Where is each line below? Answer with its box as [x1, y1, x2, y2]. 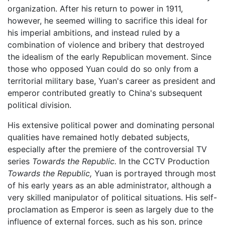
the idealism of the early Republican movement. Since [8, 51, 211, 62]
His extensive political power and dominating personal [8, 120, 214, 130]
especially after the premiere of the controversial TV [8, 144, 207, 154]
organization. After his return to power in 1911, [8, 3, 183, 14]
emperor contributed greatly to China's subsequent [8, 87, 202, 98]
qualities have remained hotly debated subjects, [8, 132, 189, 142]
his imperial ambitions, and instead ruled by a [8, 27, 180, 38]
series [8, 156, 32, 166]
